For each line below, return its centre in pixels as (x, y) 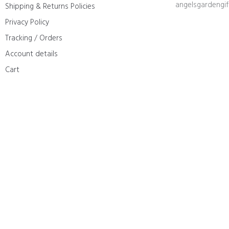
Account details (31, 54)
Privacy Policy (27, 22)
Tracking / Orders (34, 38)
